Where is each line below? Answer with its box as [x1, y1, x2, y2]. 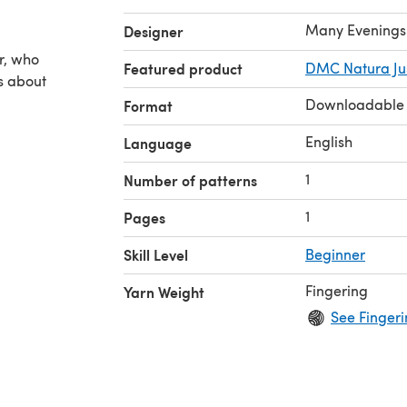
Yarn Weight [124, 281, 204, 303]
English [305, 131, 352, 151]
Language [124, 132, 192, 154]
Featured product [124, 57, 243, 79]
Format [124, 94, 173, 116]
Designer [124, 20, 184, 42]
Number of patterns [124, 169, 257, 191]
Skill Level [124, 243, 188, 265]
